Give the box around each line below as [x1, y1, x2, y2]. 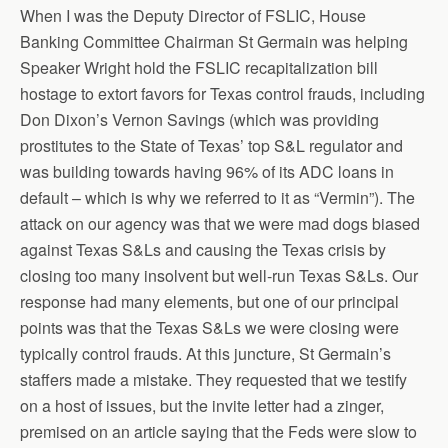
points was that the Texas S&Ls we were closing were [20, 316, 399, 339]
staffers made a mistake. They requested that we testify [20, 368, 407, 391]
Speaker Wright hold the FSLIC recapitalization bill [20, 56, 378, 79]
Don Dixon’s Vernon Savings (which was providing [20, 108, 379, 131]
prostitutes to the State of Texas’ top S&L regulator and [20, 134, 403, 157]
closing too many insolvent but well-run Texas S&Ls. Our [20, 264, 418, 287]
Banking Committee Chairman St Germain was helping [20, 30, 408, 53]
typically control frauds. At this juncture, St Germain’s [20, 342, 391, 365]
